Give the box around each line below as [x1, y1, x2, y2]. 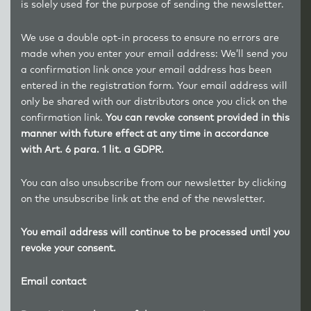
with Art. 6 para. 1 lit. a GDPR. [21, 145, 169, 155]
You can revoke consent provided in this [106, 113, 289, 123]
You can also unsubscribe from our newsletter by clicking [21, 178, 287, 188]
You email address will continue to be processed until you [21, 228, 289, 237]
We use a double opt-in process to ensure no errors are [21, 33, 279, 43]
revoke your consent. [21, 244, 116, 253]
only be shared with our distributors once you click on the [21, 97, 287, 107]
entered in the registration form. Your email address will [21, 81, 287, 91]
